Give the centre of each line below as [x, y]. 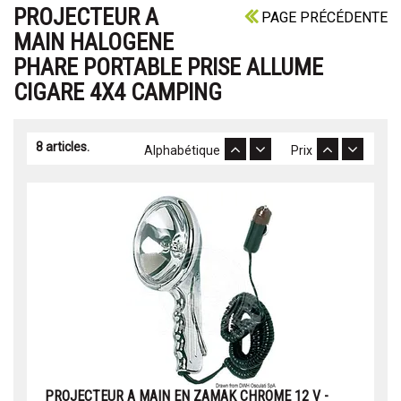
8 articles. [63, 147]
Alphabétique [183, 151]
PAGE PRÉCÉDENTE [323, 18]
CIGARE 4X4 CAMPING [118, 93]
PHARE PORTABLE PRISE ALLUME [168, 68]
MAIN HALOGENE [94, 43]
